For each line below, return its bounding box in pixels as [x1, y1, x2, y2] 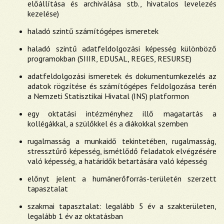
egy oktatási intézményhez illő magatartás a [27, 108, 216, 118]
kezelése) [27, 8, 59, 18]
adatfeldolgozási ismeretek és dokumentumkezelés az [27, 71, 216, 81]
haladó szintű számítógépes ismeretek [27, 26, 158, 36]
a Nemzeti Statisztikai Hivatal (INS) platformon [27, 91, 189, 101]
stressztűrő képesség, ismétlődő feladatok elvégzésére [27, 146, 216, 156]
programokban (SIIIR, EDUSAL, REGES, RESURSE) [27, 53, 191, 63]
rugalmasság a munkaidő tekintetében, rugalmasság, [27, 136, 216, 146]
